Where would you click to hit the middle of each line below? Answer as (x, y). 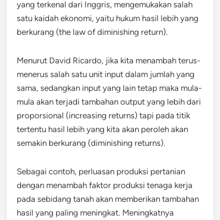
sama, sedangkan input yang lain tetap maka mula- (109, 88)
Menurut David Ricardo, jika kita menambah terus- (109, 60)
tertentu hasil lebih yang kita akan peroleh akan (102, 129)
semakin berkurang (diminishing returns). (91, 143)
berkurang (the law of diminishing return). (92, 32)
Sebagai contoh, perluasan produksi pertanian (101, 171)
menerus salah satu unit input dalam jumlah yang (106, 74)
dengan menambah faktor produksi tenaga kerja (105, 185)
